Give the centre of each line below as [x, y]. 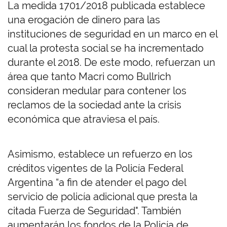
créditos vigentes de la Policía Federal [95, 168]
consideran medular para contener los [97, 91]
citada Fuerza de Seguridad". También [94, 211]
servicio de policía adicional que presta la [103, 197]
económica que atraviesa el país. [84, 119]
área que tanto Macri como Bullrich [89, 77]
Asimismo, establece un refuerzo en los [100, 154]
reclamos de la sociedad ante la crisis [94, 105]
